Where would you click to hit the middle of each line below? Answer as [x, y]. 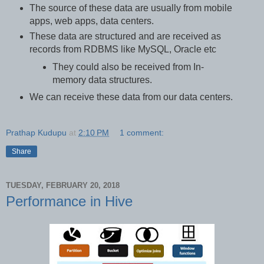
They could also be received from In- [128, 67]
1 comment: [142, 133]
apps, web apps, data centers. [91, 21]
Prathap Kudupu [36, 133]
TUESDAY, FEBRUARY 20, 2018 [63, 185]
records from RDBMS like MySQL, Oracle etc [123, 49]
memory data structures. [103, 80]
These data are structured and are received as [125, 36]
